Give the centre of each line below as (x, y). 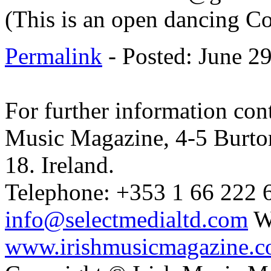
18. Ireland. (60, 165)
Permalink (54, 56)
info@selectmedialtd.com (126, 220)
